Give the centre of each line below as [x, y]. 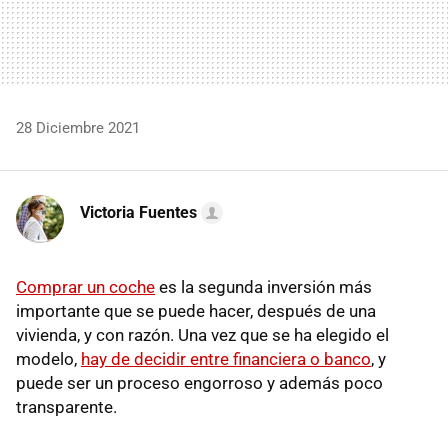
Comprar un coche [85, 286]
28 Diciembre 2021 [78, 127]
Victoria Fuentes [138, 212]
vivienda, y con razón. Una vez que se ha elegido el [202, 334]
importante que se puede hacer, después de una [196, 310]
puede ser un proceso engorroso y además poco [199, 382]
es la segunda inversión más [263, 286]
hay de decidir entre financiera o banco [226, 358]
